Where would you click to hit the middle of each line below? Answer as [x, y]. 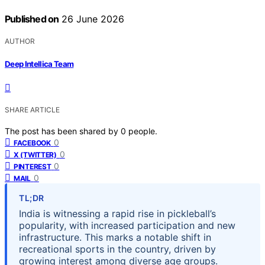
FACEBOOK [32, 143]
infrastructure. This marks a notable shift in [115, 237]
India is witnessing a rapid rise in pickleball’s [117, 213]
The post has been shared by [63, 131]
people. [143, 131]
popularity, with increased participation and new [127, 225]
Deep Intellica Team [39, 64]
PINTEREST [33, 166]
